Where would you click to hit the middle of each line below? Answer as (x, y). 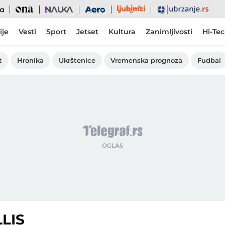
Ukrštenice (77, 60)
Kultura (122, 32)
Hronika (30, 60)
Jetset (87, 32)
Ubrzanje (168, 9)
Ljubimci (128, 9)
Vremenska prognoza (146, 60)
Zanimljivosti (169, 32)
